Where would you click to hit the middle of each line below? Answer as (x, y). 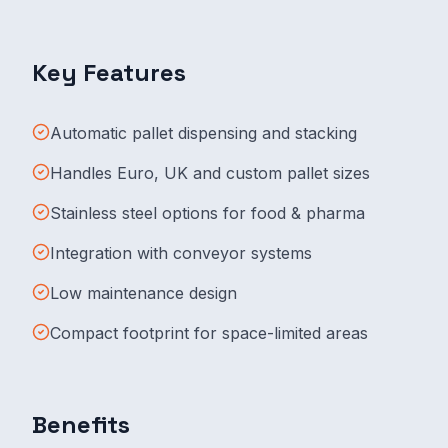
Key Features (109, 72)
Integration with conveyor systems (181, 253)
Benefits (81, 424)
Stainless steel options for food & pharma (207, 213)
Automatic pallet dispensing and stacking (203, 133)
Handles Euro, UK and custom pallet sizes (210, 173)
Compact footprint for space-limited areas (209, 333)
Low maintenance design (143, 293)
